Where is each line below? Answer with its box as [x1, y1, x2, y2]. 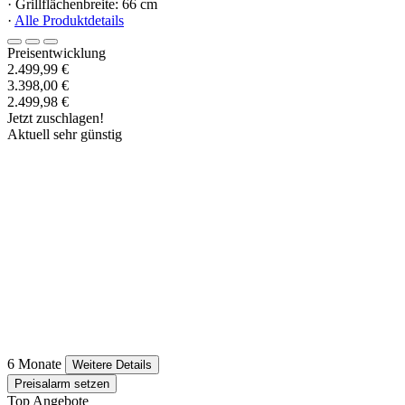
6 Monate [7, 356, 61, 372]
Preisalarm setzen [14, 377, 109, 391]
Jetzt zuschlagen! [7, 110, 104, 127]
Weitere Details [72, 358, 152, 372]
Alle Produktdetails [14, 13, 124, 29]
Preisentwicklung [7, 45, 106, 61]
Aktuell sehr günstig [7, 127, 122, 143]
